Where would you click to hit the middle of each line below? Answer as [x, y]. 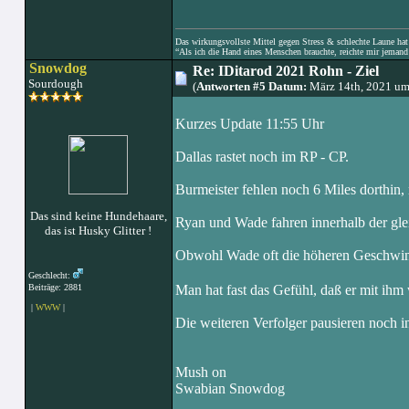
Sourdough [54, 84]
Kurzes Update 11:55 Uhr [249, 124]
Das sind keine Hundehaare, [98, 216]
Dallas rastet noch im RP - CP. [262, 157]
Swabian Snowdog [230, 388]
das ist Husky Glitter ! [98, 231]
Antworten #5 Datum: [251, 86]
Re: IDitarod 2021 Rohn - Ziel [285, 71]
